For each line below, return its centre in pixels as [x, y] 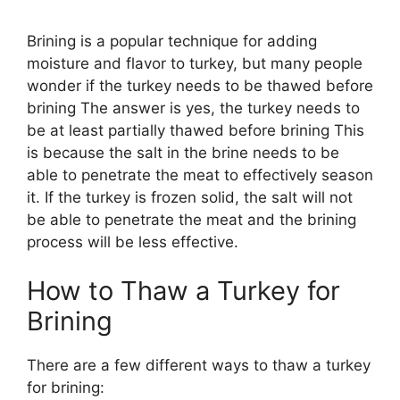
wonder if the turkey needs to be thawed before [200, 85]
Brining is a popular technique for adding [172, 41]
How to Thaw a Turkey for [183, 291]
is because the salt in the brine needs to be [183, 152]
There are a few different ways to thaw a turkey [199, 366]
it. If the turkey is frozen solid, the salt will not [190, 197]
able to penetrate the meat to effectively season [200, 175]
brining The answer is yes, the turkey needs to [193, 108]
